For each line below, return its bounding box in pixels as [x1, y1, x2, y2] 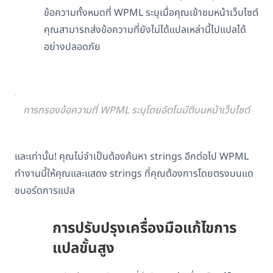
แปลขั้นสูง [52, 237, 115, 260]
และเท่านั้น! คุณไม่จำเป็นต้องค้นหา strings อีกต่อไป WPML [15, 149, 249, 164]
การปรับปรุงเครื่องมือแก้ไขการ [52, 217, 237, 239]
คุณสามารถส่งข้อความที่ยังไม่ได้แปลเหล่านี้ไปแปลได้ [44, 22, 246, 37]
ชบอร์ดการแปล [15, 183, 75, 198]
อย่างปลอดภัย [44, 39, 101, 54]
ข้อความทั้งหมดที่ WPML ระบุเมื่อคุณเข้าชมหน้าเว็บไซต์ [44, 5, 258, 20]
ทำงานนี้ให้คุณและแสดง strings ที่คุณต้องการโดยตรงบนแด [15, 166, 253, 181]
